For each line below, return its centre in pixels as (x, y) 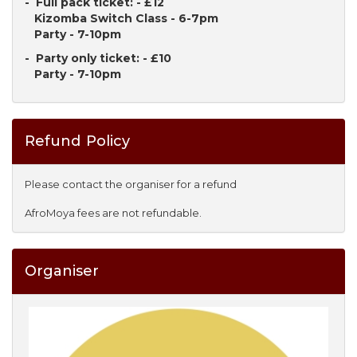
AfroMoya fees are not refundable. (113, 213)
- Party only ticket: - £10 (98, 58)
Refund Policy (77, 141)
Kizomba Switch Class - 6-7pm (122, 18)
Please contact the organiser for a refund (131, 184)
